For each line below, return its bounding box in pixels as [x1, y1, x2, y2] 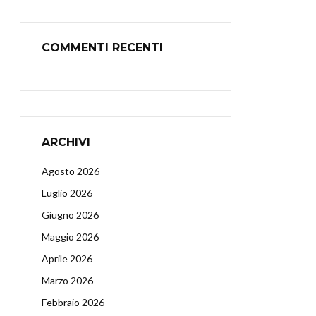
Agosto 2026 [42, 165, 99, 177]
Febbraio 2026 [42, 296, 104, 308]
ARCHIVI [42, 135, 90, 149]
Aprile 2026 [42, 253, 92, 265]
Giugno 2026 [42, 209, 99, 221]
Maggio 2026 [42, 231, 99, 243]
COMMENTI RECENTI [42, 41, 163, 54]
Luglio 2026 [42, 187, 92, 199]
